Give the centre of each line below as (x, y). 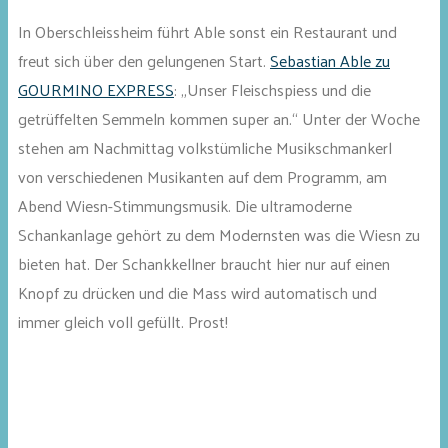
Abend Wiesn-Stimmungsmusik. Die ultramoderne (185, 206)
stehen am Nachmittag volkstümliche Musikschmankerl (205, 148)
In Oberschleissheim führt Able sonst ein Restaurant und (207, 32)
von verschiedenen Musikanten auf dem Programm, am (202, 177)
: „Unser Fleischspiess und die (272, 90)
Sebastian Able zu (330, 61)
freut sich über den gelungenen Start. (144, 61)
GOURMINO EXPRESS (96, 90)
